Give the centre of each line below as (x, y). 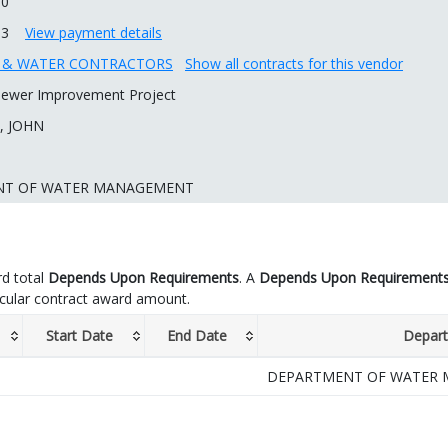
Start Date (79, 336)
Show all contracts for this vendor (294, 64)
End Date (197, 336)
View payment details (93, 33)
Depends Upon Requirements (143, 278)
